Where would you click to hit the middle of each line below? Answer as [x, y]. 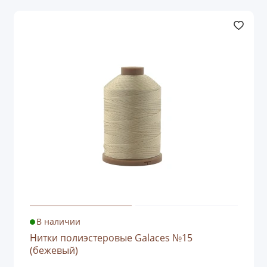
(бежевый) [54, 251]
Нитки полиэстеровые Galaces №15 [111, 238]
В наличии [59, 222]
